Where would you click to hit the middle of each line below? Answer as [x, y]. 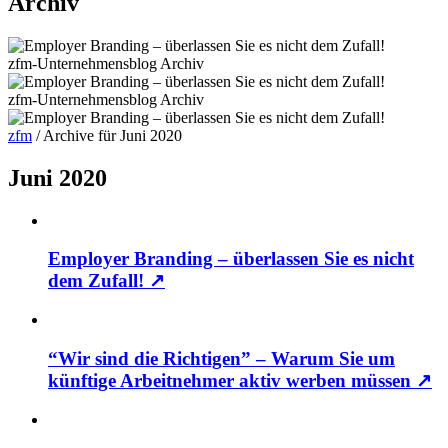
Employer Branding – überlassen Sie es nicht [231, 259]
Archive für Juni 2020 [112, 135]
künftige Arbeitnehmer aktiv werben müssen [232, 380]
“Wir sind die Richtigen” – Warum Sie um [221, 358]
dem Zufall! [98, 281]
